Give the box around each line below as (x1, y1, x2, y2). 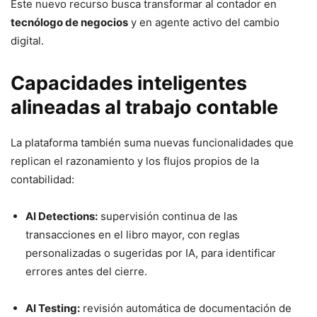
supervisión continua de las (98, 209, 238, 223)
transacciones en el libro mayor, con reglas (25, 227, 240, 241)
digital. (11, 33, 44, 47)
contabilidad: (11, 172, 74, 186)
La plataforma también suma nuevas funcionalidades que (11, 135, 294, 149)
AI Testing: (25, 301, 80, 315)
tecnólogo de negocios (11, 15, 128, 29)
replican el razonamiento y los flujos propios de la (11, 154, 259, 168)
